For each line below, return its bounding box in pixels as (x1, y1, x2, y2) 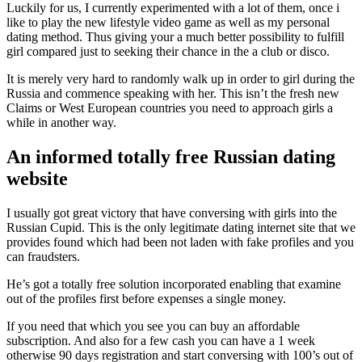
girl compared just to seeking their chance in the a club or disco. (6, 44, 330, 58)
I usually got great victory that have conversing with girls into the (6, 205, 337, 220)
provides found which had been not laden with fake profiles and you (6, 234, 354, 249)
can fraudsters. (6, 249, 80, 263)
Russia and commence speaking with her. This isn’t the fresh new (6, 86, 339, 100)
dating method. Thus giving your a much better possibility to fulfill (6, 29, 344, 44)
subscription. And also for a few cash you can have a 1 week (6, 333, 315, 347)
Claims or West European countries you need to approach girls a (6, 100, 333, 115)
